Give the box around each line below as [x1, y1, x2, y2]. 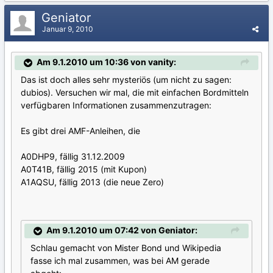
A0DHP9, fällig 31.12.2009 [21, 151, 125, 161]
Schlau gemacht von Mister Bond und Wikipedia [30, 243, 221, 253]
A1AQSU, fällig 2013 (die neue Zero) [21, 176, 164, 187]
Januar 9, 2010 [42, 24, 93, 34]
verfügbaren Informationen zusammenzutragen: [21, 99, 211, 110]
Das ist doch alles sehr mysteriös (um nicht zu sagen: [21, 74, 232, 85]
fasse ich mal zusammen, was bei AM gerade [30, 255, 210, 266]
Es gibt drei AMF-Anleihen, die [21, 125, 140, 136]
